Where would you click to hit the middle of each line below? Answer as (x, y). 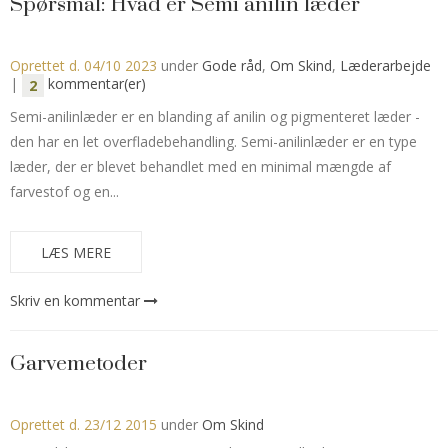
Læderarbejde (385, 65)
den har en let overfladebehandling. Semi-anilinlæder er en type (213, 141)
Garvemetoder (78, 363)
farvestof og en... (64, 191)
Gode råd (232, 65)
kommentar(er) (95, 84)
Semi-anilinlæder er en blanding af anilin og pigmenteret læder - (215, 116)
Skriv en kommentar (75, 300)
